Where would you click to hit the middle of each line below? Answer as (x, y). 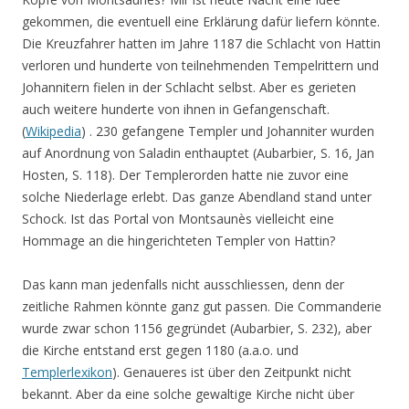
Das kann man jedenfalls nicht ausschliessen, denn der (183, 285)
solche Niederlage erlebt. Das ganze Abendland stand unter (197, 197)
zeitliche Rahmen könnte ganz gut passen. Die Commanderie (202, 307)
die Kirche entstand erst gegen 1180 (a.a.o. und (160, 351)
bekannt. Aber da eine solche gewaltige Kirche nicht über (188, 394)
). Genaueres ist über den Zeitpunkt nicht (232, 372)
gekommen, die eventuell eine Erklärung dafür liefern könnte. (201, 22)
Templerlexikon (67, 372)
